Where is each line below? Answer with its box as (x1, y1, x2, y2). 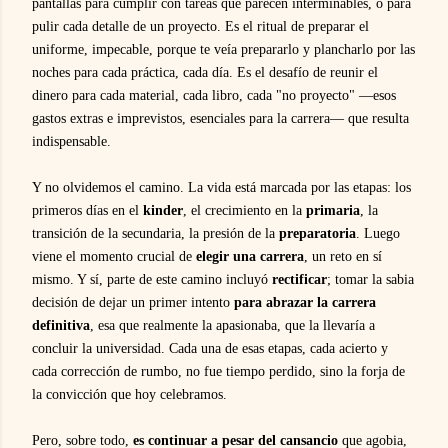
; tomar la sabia (327, 271, 414, 287)
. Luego (356, 225, 400, 241)
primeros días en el (32, 202, 143, 218)
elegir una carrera (196, 248, 304, 264)
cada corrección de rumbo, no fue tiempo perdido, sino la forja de (32, 363, 405, 379)
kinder (143, 202, 183, 218)
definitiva (32, 317, 90, 333)
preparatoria (279, 225, 356, 241)
